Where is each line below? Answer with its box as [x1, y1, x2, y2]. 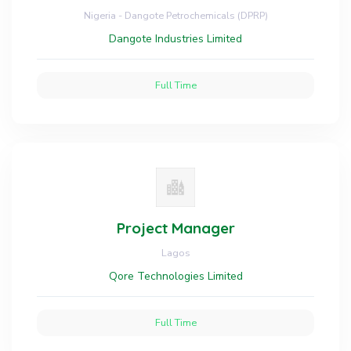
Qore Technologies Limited [108, 269, 243, 284]
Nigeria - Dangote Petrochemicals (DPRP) [83, 9, 268, 22]
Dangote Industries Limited [109, 31, 242, 46]
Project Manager [116, 219, 235, 237]
